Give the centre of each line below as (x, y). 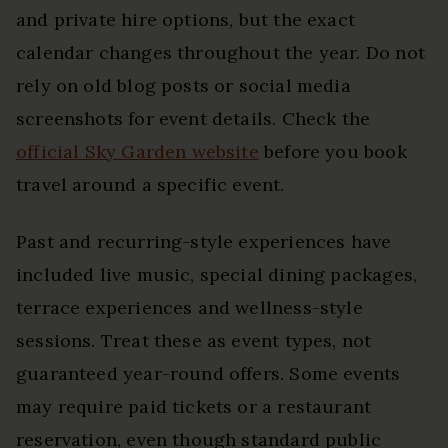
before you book (332, 151)
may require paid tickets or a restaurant (194, 406)
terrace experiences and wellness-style (189, 307)
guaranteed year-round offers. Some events (208, 373)
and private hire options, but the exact (186, 19)
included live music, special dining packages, (217, 274)
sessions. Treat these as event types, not (194, 340)
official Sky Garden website (137, 151)
